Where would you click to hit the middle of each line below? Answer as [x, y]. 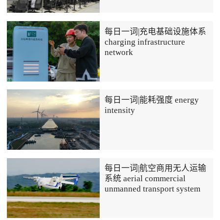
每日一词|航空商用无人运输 [156, 168]
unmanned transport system [153, 189]
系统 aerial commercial [145, 179]
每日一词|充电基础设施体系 [156, 31]
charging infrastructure [145, 42]
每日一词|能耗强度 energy [152, 100]
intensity [120, 110]
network [119, 52]
